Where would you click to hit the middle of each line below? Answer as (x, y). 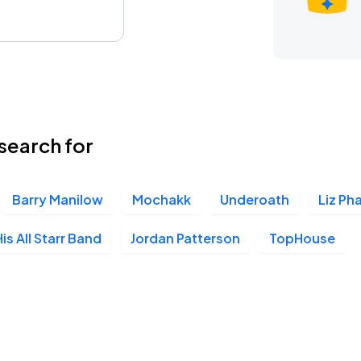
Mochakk (162, 199)
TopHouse (302, 238)
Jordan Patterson (185, 238)
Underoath (255, 199)
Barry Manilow (58, 199)
